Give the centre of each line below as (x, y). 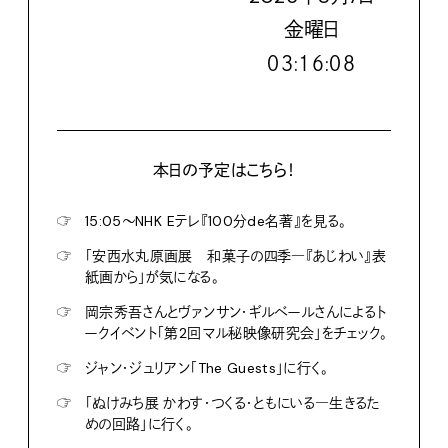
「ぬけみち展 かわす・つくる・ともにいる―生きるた (233, 403)
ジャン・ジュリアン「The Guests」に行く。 (207, 368)
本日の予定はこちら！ (224, 171)
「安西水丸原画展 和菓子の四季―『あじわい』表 (236, 256)
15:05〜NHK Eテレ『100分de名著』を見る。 (216, 221)
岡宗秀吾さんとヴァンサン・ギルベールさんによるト (236, 312)
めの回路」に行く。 (139, 424)
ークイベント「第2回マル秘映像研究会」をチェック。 (236, 333)
